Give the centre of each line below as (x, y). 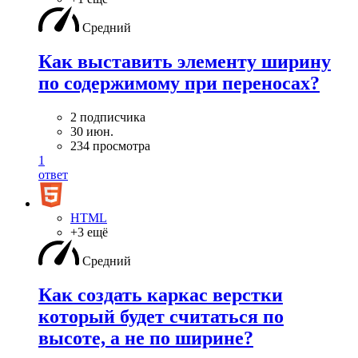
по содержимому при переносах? (179, 83)
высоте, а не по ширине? (146, 338)
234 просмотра (110, 145)
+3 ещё (89, 232)
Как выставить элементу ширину (185, 61)
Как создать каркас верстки (161, 294)
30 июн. (92, 131)
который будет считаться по (161, 316)
